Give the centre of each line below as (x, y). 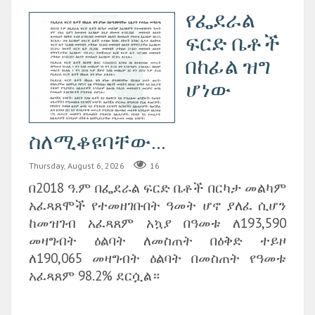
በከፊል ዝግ (228, 66)
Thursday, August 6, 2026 (77, 165)
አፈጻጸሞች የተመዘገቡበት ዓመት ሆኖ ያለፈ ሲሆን (157, 205)
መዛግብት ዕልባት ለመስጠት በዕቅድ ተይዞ (157, 240)
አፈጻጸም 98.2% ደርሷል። (94, 276)
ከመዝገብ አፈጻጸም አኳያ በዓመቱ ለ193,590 (157, 223)
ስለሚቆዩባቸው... (97, 141)
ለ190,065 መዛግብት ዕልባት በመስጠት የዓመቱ (157, 258)
